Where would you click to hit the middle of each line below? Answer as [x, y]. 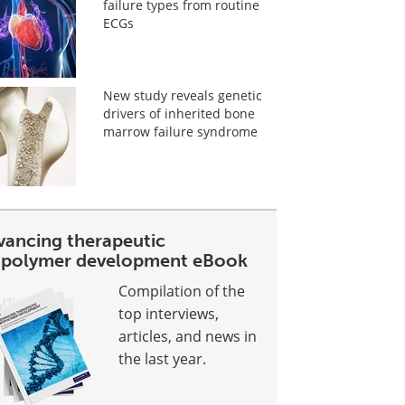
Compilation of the [182, 291]
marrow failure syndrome [180, 132]
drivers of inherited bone [179, 113]
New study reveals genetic [182, 95]
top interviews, [169, 313]
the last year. [163, 358]
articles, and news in [188, 336]
